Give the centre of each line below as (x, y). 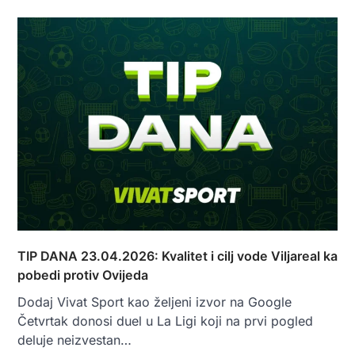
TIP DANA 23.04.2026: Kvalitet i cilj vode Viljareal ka (177, 256)
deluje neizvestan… (74, 340)
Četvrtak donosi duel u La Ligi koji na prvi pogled (165, 321)
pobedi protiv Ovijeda (83, 275)
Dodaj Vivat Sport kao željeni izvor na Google (155, 302)
